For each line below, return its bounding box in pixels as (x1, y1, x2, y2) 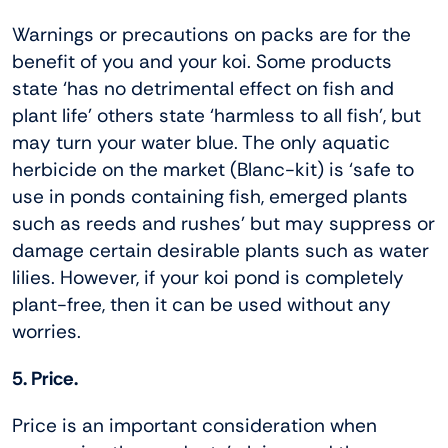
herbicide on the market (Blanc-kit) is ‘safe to (12, 157, 414, 183)
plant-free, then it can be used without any (12, 292, 391, 318)
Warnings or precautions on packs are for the (12, 22, 411, 48)
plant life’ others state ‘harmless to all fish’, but (12, 103, 421, 129)
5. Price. (12, 366, 78, 392)
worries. (12, 319, 81, 345)
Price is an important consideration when (12, 413, 377, 439)
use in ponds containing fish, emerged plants (12, 184, 408, 210)
